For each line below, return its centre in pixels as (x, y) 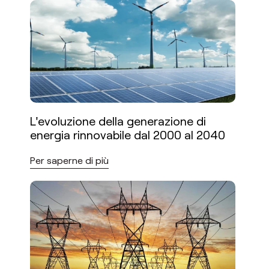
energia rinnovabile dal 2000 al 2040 (128, 134)
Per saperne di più (69, 160)
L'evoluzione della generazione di (118, 121)
